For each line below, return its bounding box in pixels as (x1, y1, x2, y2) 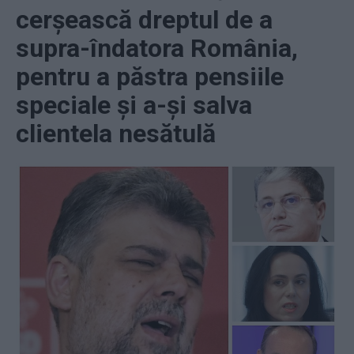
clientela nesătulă (16, 118, 216, 149)
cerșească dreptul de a (16, 4, 273, 35)
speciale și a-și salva (16, 89, 252, 120)
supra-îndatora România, (16, 32, 298, 63)
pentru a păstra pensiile (16, 61, 284, 92)
